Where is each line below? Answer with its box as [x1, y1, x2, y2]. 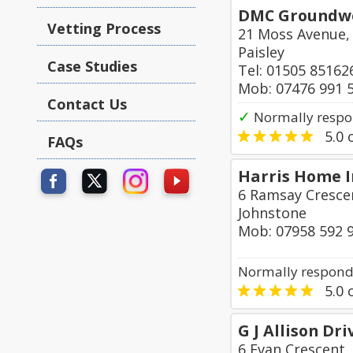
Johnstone [238, 203, 307, 222]
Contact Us [47, 95, 127, 113]
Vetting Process [47, 19, 161, 38]
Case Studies [47, 57, 137, 76]
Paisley [238, 43, 284, 61]
